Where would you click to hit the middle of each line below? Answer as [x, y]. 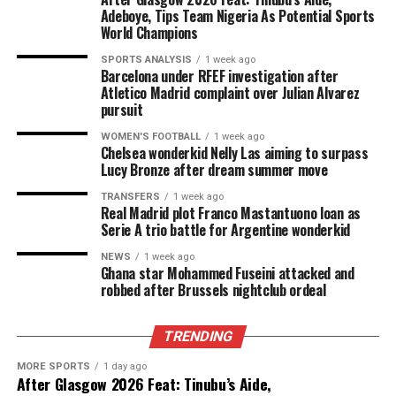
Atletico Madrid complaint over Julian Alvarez [230, 93]
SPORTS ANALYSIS [146, 60]
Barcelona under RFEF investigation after [219, 76]
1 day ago [125, 367]
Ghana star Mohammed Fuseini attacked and [227, 274]
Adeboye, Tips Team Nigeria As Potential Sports [237, 16]
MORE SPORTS [53, 367]
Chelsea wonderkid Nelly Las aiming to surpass [234, 153]
